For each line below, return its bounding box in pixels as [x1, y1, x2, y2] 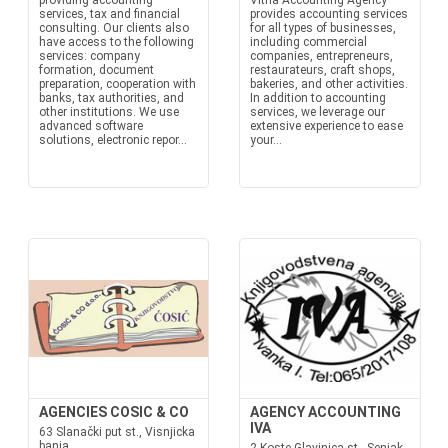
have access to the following [38, 35, 194, 49]
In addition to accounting [250, 91, 386, 105]
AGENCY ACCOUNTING [250, 404, 401, 420]
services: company [38, 49, 140, 63]
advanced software [38, 119, 143, 133]
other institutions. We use [38, 105, 179, 119]
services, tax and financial [38, 7, 180, 21]
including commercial [250, 35, 367, 49]
